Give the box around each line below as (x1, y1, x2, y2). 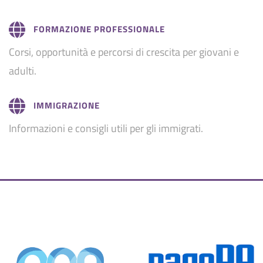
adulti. (9, 62, 36, 79)
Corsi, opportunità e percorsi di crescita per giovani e (9, 43, 239, 60)
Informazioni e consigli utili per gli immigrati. (9, 120, 203, 136)
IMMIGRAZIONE (33, 98, 100, 112)
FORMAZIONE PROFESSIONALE (33, 22, 165, 36)
